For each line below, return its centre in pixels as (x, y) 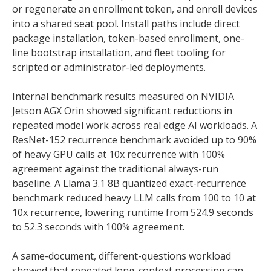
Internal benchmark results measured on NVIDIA (123, 96)
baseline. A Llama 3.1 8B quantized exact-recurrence (129, 183)
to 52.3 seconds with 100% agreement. (98, 227)
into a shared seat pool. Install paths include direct (126, 24)
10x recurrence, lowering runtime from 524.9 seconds (133, 212)
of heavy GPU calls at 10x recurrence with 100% (119, 154)
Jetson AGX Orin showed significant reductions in (122, 111)
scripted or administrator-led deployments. (109, 67)
